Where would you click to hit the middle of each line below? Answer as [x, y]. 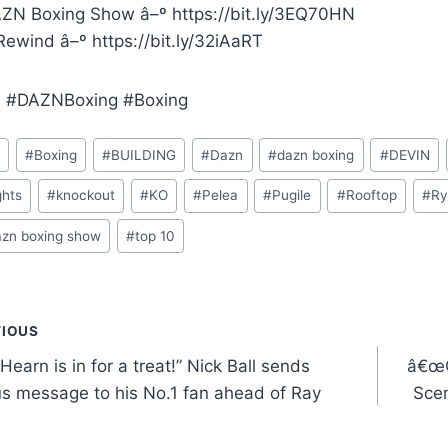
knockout [86, 195]
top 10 [155, 235]
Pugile [292, 195]
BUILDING [144, 154]
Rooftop [371, 195]
